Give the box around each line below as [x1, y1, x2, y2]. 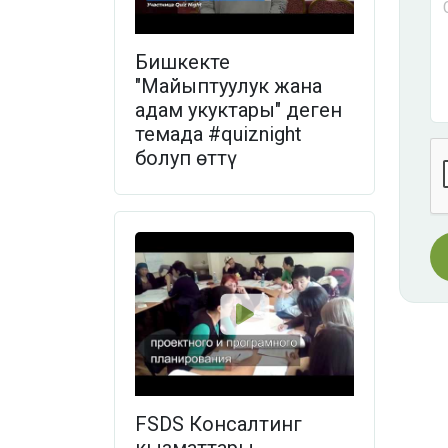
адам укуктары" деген [135, 97, 342, 122]
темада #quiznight [135, 121, 302, 146]
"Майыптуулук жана [135, 73, 322, 98]
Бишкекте [135, 49, 230, 74]
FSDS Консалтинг [135, 412, 302, 437]
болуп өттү [135, 145, 237, 170]
